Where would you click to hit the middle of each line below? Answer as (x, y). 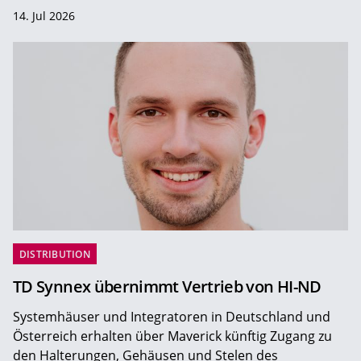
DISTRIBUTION (55, 254)
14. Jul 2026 (44, 15)
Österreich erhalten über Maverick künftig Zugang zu (172, 336)
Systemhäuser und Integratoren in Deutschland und (172, 316)
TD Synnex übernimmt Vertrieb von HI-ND (167, 286)
